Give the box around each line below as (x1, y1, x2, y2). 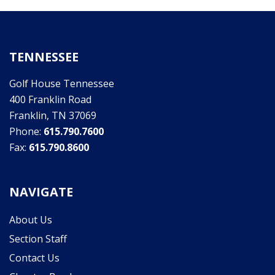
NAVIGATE (9, 184, 73, 200)
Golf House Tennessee (9, 77, 114, 90)
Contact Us (9, 251, 60, 265)
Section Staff (9, 232, 67, 246)
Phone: (9, 125, 44, 138)
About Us (9, 213, 52, 227)
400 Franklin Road (9, 93, 91, 106)
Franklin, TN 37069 (9, 109, 96, 122)
